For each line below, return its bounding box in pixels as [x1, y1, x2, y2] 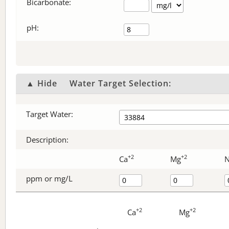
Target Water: [26, 109, 73, 119]
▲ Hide [26, 78, 57, 89]
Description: [26, 134, 68, 145]
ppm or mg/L [26, 173, 73, 184]
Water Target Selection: [70, 78, 171, 89]
